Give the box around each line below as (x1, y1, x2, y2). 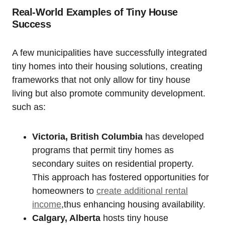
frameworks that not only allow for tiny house (12, 75, 190, 85)
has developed (143, 132, 204, 142)
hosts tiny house (100, 213, 168, 223)
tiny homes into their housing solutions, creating (12, 61, 202, 71)
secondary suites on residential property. (32, 159, 194, 169)
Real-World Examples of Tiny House (12, 7, 178, 18)
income (32, 199, 61, 209)
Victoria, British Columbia (32, 132, 143, 142)
